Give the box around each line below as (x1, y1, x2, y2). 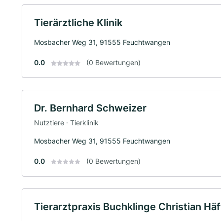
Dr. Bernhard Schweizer (34, 102, 147, 114)
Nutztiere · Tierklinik (34, 118, 99, 127)
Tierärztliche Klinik (34, 17, 122, 29)
